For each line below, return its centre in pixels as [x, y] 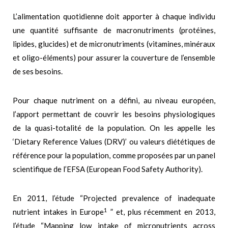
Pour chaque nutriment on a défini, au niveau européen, [114, 101]
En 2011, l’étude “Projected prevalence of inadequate [114, 198]
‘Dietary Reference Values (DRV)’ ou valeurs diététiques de [114, 142]
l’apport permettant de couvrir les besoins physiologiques [114, 114]
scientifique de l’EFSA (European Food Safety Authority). [108, 169]
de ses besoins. [38, 72]
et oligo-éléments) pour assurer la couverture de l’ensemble [114, 58]
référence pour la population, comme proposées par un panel [114, 155]
